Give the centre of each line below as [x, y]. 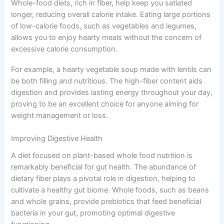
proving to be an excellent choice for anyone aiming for [105, 104]
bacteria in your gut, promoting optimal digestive [93, 213]
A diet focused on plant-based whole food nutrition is [102, 156]
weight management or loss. [60, 115]
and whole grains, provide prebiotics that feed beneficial [106, 202]
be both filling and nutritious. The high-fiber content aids [107, 81]
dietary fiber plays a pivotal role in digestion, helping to [103, 179]
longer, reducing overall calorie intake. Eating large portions [111, 15]
